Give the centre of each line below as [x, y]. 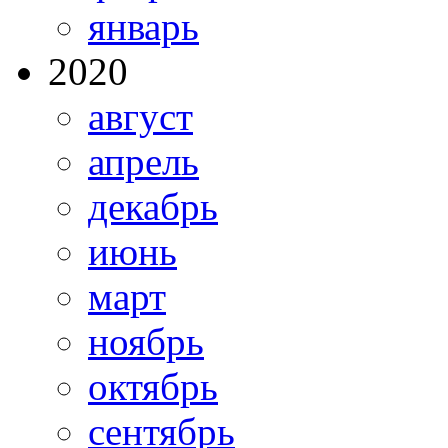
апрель [143, 162]
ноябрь [146, 342]
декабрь [153, 207]
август [140, 117]
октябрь [153, 387]
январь [143, 27]
